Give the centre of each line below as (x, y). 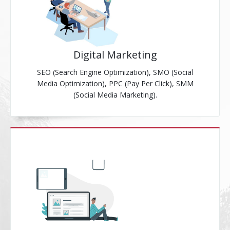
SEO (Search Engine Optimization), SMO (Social (115, 72)
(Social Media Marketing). (115, 95)
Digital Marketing (115, 55)
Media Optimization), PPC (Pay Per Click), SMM (115, 83)
